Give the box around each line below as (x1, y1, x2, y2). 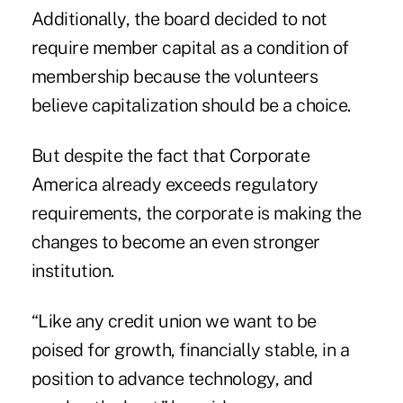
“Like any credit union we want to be (31, 309, 317, 332)
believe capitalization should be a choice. (31, 94, 351, 116)
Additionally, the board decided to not (31, 7, 327, 30)
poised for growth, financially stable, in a (31, 338, 350, 361)
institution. (31, 259, 114, 282)
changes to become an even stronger (31, 230, 320, 253)
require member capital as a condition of (31, 36, 349, 58)
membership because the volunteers (31, 65, 318, 87)
